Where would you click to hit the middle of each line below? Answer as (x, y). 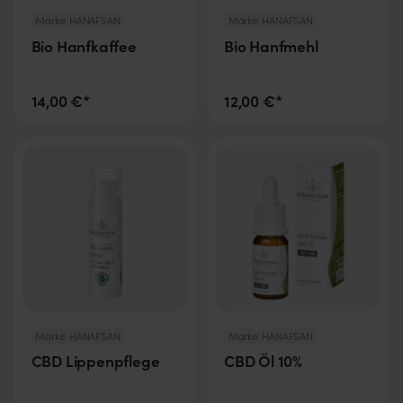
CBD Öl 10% (263, 361)
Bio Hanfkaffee (84, 45)
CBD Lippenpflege (95, 361)
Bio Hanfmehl (271, 45)
